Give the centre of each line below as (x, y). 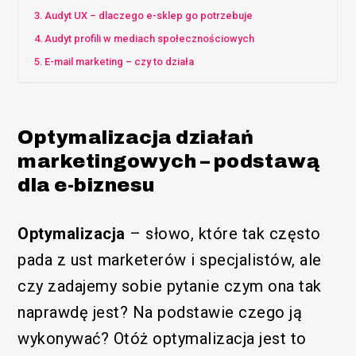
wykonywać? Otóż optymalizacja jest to (162, 338)
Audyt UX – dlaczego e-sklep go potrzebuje (148, 15)
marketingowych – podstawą (169, 161)
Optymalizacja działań (136, 137)
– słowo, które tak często (223, 233)
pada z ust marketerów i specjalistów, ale (170, 259)
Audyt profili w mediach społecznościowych (149, 38)
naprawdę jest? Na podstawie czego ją (160, 312)
